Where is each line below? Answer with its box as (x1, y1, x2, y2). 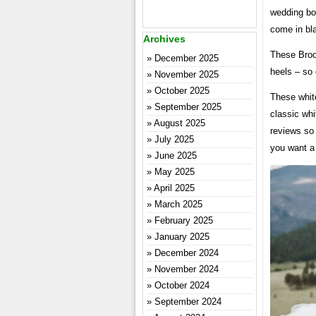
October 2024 (154, 280, 209, 291)
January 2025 (154, 231, 209, 242)
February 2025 (154, 215, 213, 226)
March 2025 (154, 199, 202, 209)
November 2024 (154, 264, 219, 274)
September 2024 (154, 296, 221, 307)
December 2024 (154, 248, 219, 258)
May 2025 (154, 166, 195, 177)
